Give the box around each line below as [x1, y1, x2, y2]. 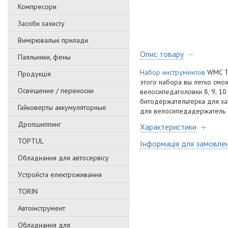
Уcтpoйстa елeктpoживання [18, 170, 102, 179]
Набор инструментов [140, 68, 205, 77]
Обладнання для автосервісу [18, 153, 109, 162]
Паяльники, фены [18, 52, 71, 62]
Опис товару [140, 49, 184, 60]
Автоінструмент [18, 204, 65, 213]
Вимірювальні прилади [18, 36, 88, 45]
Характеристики [140, 122, 196, 132]
